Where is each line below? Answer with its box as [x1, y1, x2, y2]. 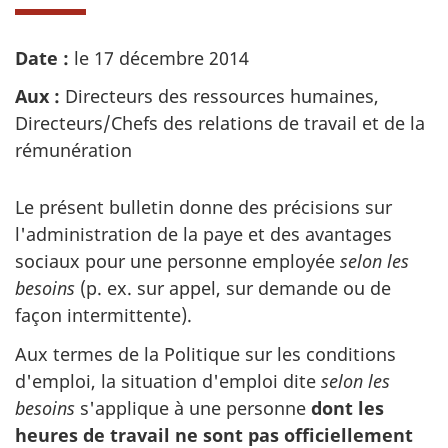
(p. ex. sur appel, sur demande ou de [75, 276, 391, 301]
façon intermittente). [15, 303, 192, 328]
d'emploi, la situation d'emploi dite [15, 368, 321, 393]
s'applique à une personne [75, 395, 311, 420]
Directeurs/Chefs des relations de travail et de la [15, 111, 425, 136]
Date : [15, 45, 74, 70]
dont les [311, 395, 384, 420]
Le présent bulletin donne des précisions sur [15, 195, 392, 220]
